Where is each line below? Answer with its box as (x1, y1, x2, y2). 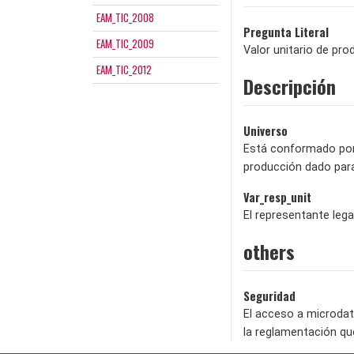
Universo (243, 122, 288, 139)
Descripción (243, 71, 336, 100)
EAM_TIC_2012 (96, 61, 152, 77)
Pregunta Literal (243, 23, 329, 40)
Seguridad (243, 287, 296, 304)
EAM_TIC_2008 (96, 9, 154, 25)
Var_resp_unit (243, 188, 311, 205)
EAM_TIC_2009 (96, 35, 154, 51)
